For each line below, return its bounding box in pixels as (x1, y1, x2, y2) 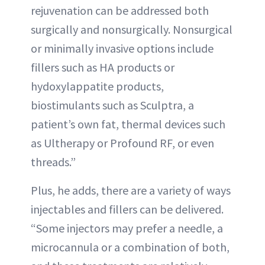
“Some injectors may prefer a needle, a (31, 221, 223, 235)
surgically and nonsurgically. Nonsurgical (31, 22, 232, 37)
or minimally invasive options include (31, 41, 214, 56)
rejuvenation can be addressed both (31, 3, 209, 18)
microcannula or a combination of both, (31, 240, 230, 254)
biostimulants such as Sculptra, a (31, 98, 194, 112)
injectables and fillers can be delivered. (31, 202, 224, 216)
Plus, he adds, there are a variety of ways (31, 183, 231, 198)
